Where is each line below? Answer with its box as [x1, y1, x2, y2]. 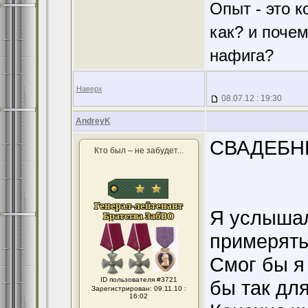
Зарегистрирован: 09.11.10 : [91, 285, 186, 292]
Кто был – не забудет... [93, 146, 184, 155]
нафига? [209, 46, 274, 65]
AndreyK [75, 116, 111, 126]
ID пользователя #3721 [100, 276, 177, 283]
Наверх [76, 85, 102, 93]
